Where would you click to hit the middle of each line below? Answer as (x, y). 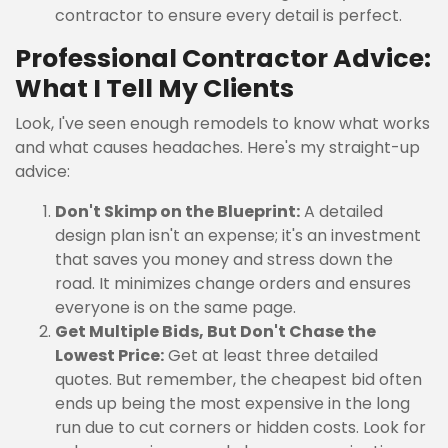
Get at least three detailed (271, 355)
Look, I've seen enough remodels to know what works (222, 123)
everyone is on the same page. (175, 307)
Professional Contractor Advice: (223, 58)
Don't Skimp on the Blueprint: (177, 211)
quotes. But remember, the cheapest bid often (238, 379)
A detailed (341, 211)
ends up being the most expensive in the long (232, 403)
